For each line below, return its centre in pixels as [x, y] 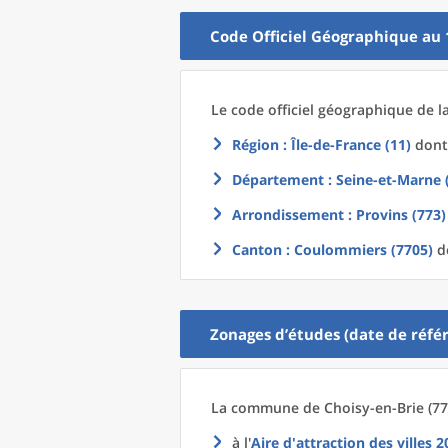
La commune [257, 407]
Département [278, 179]
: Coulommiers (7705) [357, 249]
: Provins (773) [395, 214]
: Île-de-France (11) [345, 144]
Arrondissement [288, 214]
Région [255, 144]
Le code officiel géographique [314, 109]
